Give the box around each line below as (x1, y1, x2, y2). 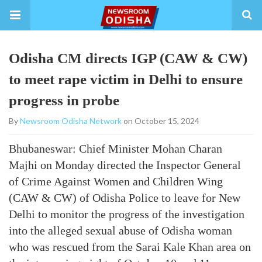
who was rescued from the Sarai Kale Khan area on (9, 240, 251, 253)
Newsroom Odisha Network (20, 116, 122, 126)
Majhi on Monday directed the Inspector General (9, 158, 241, 171)
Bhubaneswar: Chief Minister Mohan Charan (9, 142, 222, 155)
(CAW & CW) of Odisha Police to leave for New (9, 191, 240, 204)
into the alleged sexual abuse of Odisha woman (9, 224, 232, 237)
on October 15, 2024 (122, 116, 199, 126)
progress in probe (9, 92, 119, 108)
